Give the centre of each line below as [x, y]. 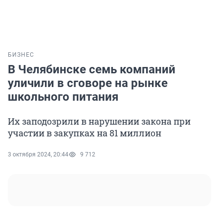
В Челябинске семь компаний [92, 70]
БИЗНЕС [21, 55]
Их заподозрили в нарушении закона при [99, 121]
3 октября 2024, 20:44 [38, 155]
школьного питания [63, 97]
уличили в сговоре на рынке [88, 83]
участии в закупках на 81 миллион [85, 133]
